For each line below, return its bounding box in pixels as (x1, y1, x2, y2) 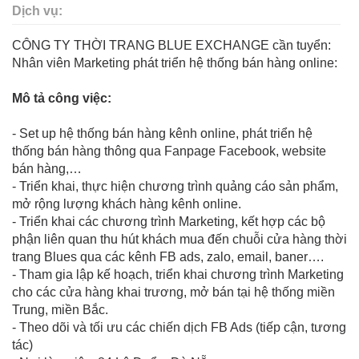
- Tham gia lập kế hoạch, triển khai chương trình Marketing (12, 267, 344, 281)
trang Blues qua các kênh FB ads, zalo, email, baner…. (12, 249, 324, 264)
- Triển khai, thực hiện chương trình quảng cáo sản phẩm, (12, 179, 338, 193)
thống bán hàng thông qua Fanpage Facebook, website (12, 143, 326, 158)
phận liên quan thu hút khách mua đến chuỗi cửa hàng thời (12, 232, 347, 246)
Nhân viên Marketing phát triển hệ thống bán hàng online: (12, 55, 337, 70)
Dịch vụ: (12, 3, 63, 18)
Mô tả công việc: (12, 91, 111, 105)
